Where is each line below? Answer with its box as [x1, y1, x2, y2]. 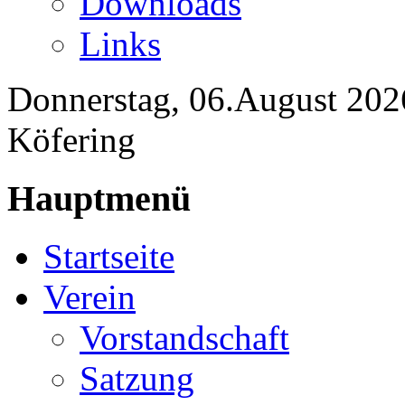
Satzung [80, 359, 194, 399]
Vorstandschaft [80, 318, 289, 358]
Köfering [7, 120, 136, 159]
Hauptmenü [7, 177, 191, 219]
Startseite [43, 237, 174, 277]
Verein [43, 278, 136, 317]
